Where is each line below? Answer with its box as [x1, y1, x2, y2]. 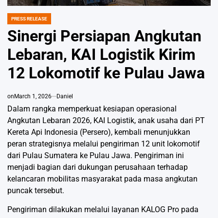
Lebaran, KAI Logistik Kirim [7, 45, 196, 64]
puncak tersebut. [7, 186, 64, 196]
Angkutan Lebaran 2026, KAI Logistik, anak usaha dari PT [7, 116, 205, 126]
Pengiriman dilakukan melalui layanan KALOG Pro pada [7, 205, 199, 215]
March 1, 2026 [14, 93, 52, 100]
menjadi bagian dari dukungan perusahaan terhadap [7, 163, 188, 172]
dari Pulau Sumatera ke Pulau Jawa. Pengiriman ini [7, 151, 184, 161]
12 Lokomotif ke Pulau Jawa [7, 64, 205, 83]
